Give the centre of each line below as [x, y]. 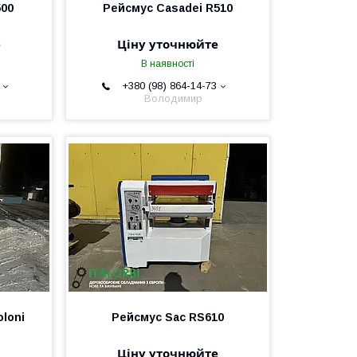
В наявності [167, 64]
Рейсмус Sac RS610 [167, 317]
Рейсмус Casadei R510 [167, 8]
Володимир [174, 98]
